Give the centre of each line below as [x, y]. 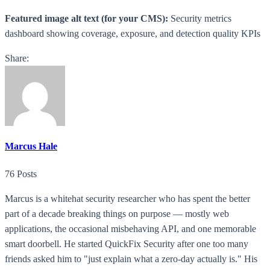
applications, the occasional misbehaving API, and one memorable [130, 229]
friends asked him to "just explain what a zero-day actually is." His [131, 259]
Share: [17, 58]
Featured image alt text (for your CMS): [86, 18]
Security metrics [200, 18]
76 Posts [21, 174]
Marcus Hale [31, 146]
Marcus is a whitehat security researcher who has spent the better [127, 199]
